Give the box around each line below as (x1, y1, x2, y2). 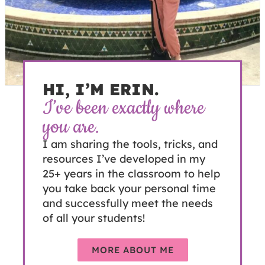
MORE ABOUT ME (91, 244, 174, 256)
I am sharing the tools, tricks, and (42, 137, 218, 151)
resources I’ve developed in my (42, 151, 205, 166)
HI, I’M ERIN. (42, 79, 159, 99)
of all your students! (42, 211, 145, 225)
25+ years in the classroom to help (42, 166, 220, 180)
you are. (42, 113, 99, 140)
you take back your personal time (42, 181, 216, 195)
